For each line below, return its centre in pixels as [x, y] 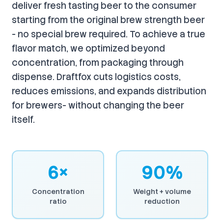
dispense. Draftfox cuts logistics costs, [96, 77]
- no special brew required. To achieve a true [109, 34]
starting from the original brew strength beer [108, 20]
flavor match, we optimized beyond [88, 48]
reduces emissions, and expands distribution [109, 91]
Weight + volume [162, 191]
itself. [23, 119]
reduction [162, 201]
